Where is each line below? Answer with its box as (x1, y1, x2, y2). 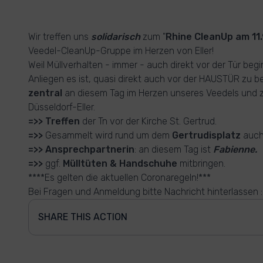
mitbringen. (177, 158, 225, 169)
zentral (28, 87, 62, 99)
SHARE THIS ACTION (38, 211, 127, 222)
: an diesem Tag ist (134, 144, 213, 155)
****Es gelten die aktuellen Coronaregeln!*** (28, 172, 211, 183)
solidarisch (91, 31, 140, 42)
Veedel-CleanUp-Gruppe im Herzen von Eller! (28, 45, 214, 56)
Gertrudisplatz (172, 130, 243, 141)
